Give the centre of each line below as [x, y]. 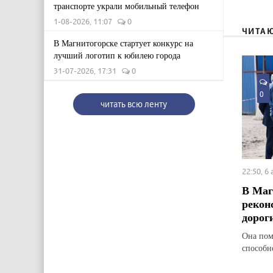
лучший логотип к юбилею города [117, 55]
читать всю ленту [134, 104]
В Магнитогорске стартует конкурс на [123, 43]
